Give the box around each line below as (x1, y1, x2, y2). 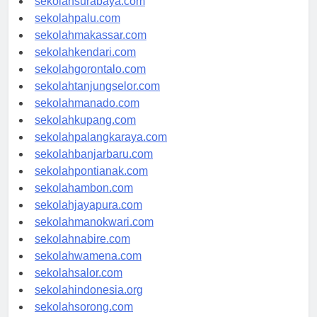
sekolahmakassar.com (35, 42, 146, 54)
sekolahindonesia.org (35, 296, 143, 309)
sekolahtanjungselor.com (35, 93, 160, 105)
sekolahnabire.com (35, 246, 130, 258)
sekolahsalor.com (35, 279, 122, 292)
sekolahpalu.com (35, 25, 120, 38)
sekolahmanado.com (35, 110, 139, 122)
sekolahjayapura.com (35, 212, 142, 224)
